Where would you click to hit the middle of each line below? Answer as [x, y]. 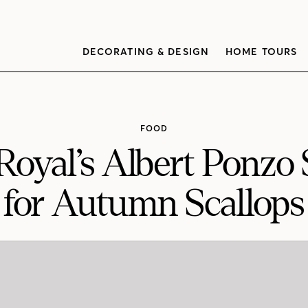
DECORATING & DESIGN [145, 52]
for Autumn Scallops [154, 204]
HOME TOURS [262, 52]
